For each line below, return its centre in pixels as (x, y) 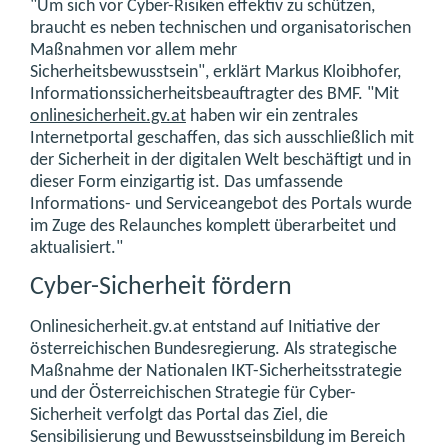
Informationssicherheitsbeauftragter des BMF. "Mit (214, 94)
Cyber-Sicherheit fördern (161, 288)
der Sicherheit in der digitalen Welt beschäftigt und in (220, 160)
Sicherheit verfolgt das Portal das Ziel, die (179, 415)
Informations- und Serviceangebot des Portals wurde (221, 204)
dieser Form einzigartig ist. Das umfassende (186, 182)
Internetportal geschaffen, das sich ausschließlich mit (222, 138)
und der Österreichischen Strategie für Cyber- (193, 393)
